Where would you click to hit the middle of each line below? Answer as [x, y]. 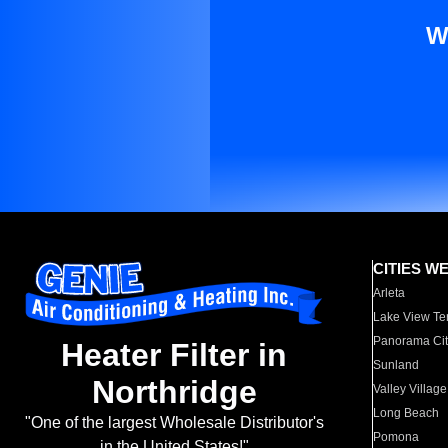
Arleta [389, 293]
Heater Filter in [174, 355]
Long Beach [406, 413]
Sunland [396, 365]
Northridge [174, 392]
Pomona [396, 437]
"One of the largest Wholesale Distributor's [174, 423]
